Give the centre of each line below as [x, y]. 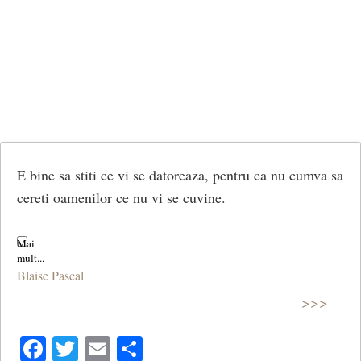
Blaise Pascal [50, 276]
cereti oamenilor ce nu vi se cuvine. [121, 197]
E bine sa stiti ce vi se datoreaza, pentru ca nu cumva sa [180, 174]
